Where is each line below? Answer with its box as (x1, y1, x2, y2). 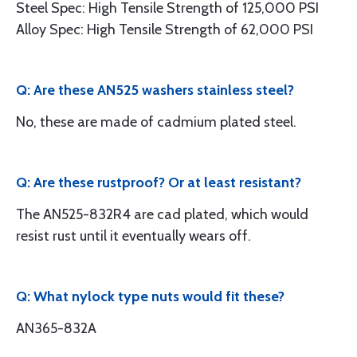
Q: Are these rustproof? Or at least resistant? (16, 174, 301, 191)
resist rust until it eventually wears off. (16, 227, 251, 245)
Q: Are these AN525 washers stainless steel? (16, 81, 294, 99)
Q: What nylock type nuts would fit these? (16, 288, 284, 305)
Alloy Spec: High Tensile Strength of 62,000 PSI (16, 21, 313, 38)
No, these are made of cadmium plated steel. (16, 113, 296, 131)
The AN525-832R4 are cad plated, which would (16, 206, 308, 223)
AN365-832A (16, 320, 96, 337)
